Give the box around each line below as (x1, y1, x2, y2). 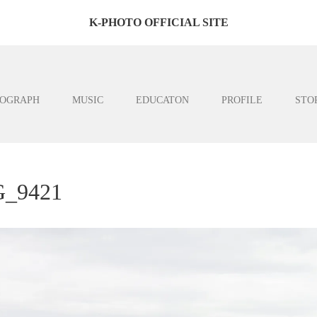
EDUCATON (136, 95, 189, 105)
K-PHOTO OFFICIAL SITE (88, 16, 229, 28)
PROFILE (221, 95, 263, 105)
